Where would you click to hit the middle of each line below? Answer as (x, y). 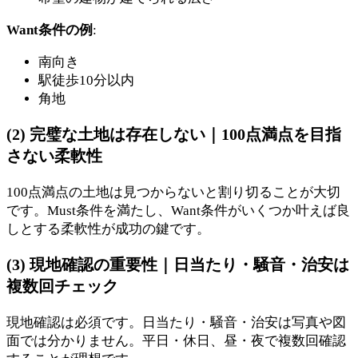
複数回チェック (62, 286)
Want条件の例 (50, 30)
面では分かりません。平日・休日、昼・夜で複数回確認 (176, 340)
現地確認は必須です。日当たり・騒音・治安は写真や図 (176, 322)
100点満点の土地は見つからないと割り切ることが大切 (173, 192)
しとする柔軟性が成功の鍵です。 (108, 229)
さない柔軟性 (54, 155)
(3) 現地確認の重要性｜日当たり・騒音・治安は (178, 264)
